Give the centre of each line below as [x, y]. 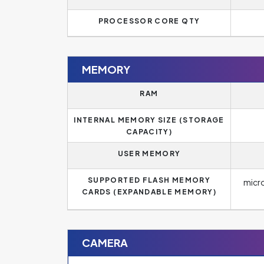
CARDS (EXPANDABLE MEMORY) [149, 192]
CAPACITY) [149, 132]
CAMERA [105, 242]
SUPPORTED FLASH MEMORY [149, 180]
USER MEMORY [149, 154]
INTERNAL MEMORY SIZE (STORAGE [149, 120]
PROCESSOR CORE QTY [149, 21]
